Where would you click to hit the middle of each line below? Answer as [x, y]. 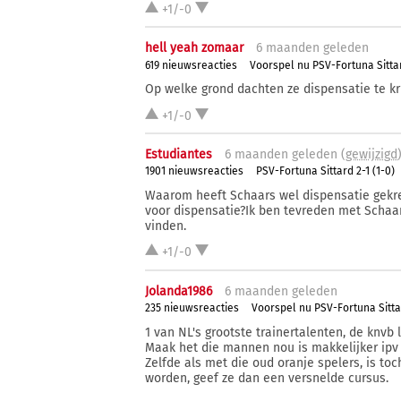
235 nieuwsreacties [192, 308]
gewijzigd [371, 155]
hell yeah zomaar [194, 48]
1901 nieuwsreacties [194, 171]
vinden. [166, 226]
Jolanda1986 [179, 291]
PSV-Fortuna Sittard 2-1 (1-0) [325, 171]
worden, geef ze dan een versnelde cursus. [267, 378]
